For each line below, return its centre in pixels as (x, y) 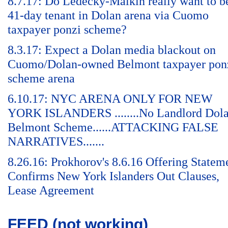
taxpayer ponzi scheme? (67, 30)
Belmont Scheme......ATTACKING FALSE (113, 127)
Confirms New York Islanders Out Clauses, (113, 176)
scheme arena (41, 78)
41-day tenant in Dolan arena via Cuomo (108, 15)
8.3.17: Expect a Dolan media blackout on (112, 50)
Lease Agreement (51, 190)
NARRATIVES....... (56, 141)
